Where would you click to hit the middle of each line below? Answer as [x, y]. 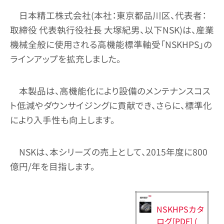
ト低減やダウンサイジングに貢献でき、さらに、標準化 [111, 105]
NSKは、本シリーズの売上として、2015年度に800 [113, 152]
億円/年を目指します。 [52, 166]
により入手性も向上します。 [62, 119]
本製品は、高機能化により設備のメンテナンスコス [114, 90]
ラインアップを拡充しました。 [65, 58]
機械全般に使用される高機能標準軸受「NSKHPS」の [111, 44]
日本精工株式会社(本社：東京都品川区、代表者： [112, 15]
